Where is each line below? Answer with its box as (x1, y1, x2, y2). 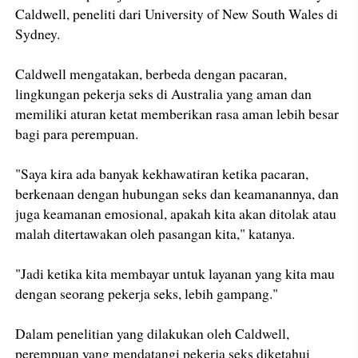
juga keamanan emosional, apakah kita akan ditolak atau (15, 203, 337, 223)
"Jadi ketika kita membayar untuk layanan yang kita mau (15, 263, 336, 283)
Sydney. (15, 23, 61, 43)
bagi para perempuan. (15, 123, 139, 143)
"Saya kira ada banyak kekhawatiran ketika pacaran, (15, 163, 309, 183)
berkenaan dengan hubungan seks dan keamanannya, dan (15, 183, 340, 203)
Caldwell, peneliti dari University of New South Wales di (15, 3, 339, 23)
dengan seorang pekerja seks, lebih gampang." (15, 283, 279, 303)
